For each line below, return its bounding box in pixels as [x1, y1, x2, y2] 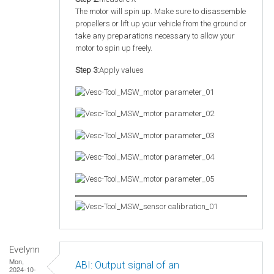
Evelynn [9, 243, 40, 255]
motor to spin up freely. [75, 43, 152, 53]
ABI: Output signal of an [75, 259, 179, 272]
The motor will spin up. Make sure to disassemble [75, 7, 246, 17]
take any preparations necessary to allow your [75, 31, 235, 41]
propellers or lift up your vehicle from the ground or [75, 19, 246, 29]
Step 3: [75, 65, 99, 75]
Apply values [99, 65, 144, 75]
